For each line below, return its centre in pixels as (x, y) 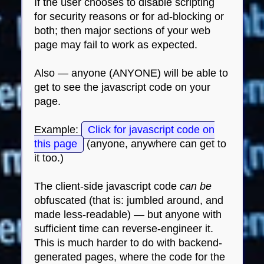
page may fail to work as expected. (116, 44)
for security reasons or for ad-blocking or (129, 16)
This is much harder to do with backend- (128, 242)
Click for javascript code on (151, 129)
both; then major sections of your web (123, 30)
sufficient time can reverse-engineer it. (124, 228)
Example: (58, 129)
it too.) (49, 158)
